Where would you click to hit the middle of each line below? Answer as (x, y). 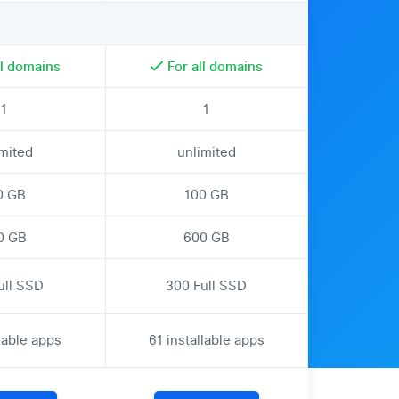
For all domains (216, 66)
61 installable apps (206, 340)
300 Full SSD (207, 286)
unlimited (206, 152)
